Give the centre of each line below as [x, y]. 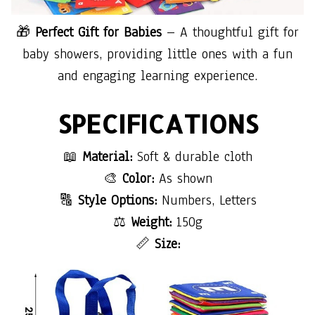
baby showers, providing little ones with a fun [157, 54]
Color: [138, 179]
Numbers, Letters [206, 201]
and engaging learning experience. [157, 76]
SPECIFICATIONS [157, 124]
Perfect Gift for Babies [98, 32]
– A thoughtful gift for [230, 32]
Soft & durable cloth [192, 157]
